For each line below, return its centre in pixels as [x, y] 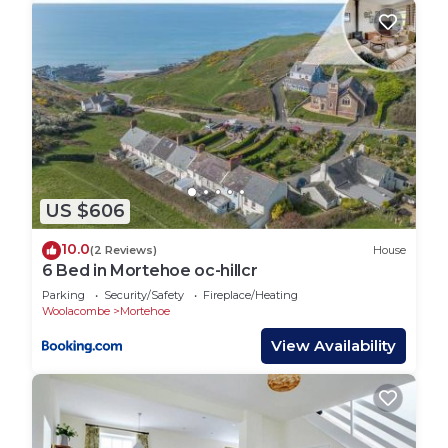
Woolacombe [76, 310]
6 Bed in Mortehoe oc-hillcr [150, 270]
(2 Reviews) [123, 250]
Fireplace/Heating [250, 294]
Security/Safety [144, 294]
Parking [63, 294]
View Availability [333, 345]
